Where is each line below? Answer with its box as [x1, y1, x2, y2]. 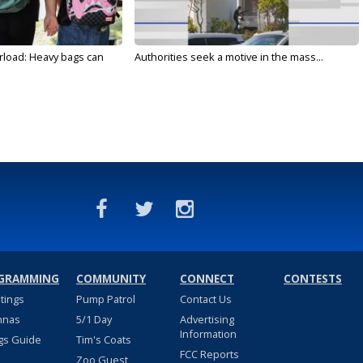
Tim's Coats [75, 332, 131, 347]
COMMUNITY [75, 271, 146, 286]
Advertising [179, 312, 234, 327]
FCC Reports [179, 347, 239, 361]
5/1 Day [75, 312, 112, 327]
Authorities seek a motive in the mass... [134, 49, 323, 64]
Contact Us [179, 292, 232, 306]
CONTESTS [283, 271, 342, 286]
